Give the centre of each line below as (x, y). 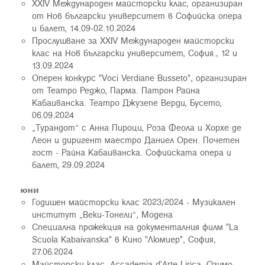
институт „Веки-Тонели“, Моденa (102, 214)
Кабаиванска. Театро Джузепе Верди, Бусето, (127, 102)
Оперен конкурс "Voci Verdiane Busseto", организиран (139, 77)
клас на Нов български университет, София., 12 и (135, 53)
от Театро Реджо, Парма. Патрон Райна (116, 90)
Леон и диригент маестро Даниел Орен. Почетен (136, 140)
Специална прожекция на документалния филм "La (135, 227)
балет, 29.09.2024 (68, 164)
